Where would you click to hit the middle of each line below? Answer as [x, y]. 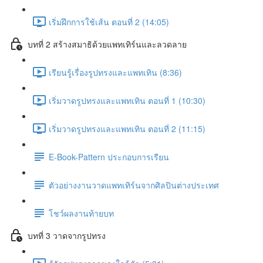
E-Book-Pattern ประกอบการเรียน [109, 156]
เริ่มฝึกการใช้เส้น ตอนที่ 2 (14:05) [109, 21]
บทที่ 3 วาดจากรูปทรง [67, 235]
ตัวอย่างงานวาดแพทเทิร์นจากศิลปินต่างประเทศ [134, 185]
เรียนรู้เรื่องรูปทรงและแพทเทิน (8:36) [115, 72]
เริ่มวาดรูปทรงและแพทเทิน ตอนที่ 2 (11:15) [127, 128]
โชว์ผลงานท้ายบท [81, 213]
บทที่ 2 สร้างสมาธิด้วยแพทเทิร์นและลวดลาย [107, 44]
